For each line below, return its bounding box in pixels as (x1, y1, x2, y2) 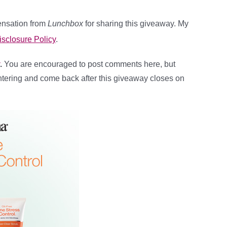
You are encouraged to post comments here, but (4, 60, 175, 68)
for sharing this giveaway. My (85, 19, 188, 28)
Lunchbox (48, 19, 85, 28)
